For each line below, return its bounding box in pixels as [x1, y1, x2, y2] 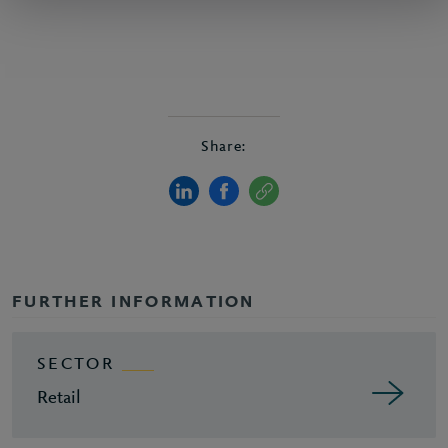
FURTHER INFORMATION [12, 294, 255, 312]
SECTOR [37, 356, 114, 374]
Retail [37, 389, 81, 408]
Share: [200, 139, 248, 155]
